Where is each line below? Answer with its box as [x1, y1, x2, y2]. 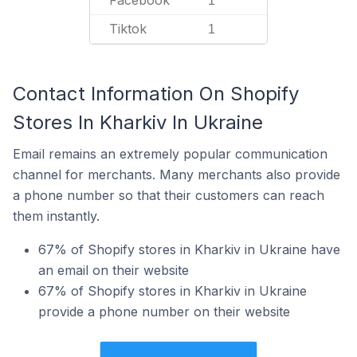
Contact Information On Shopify [13, 82, 299, 105]
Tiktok [109, 21, 147, 37]
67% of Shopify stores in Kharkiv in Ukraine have [38, 241, 340, 257]
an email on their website [38, 262, 189, 278]
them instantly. [13, 208, 100, 224]
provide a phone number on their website [38, 304, 290, 320]
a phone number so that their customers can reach [13, 187, 324, 203]
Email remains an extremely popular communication [13, 146, 328, 162]
